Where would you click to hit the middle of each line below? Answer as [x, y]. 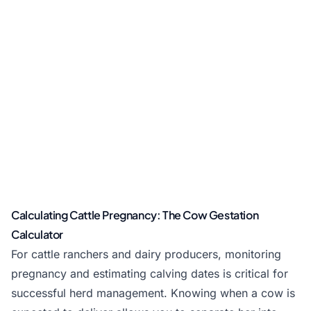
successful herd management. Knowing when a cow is [153, 293]
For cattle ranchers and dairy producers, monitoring [146, 254]
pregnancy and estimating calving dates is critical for [150, 274]
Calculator [37, 234]
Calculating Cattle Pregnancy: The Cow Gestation [135, 215]
